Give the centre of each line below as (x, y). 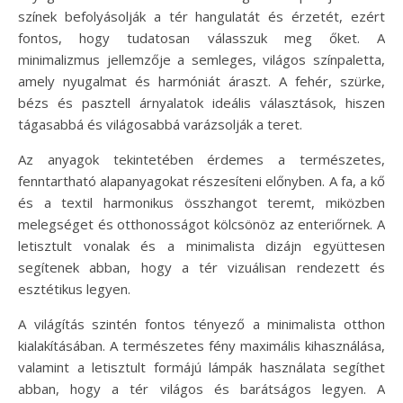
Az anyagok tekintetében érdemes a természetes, (201, 159)
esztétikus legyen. (74, 288)
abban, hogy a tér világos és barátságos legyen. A (201, 388)
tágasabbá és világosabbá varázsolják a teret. (160, 124)
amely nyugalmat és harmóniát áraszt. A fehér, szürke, (201, 81)
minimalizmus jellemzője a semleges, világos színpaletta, (201, 59)
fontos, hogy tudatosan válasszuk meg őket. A (201, 37)
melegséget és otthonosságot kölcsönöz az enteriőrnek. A (201, 224)
